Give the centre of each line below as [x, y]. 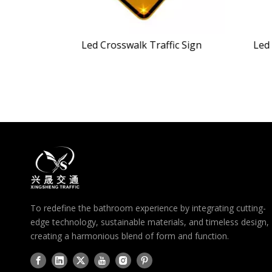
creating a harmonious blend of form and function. [130, 236]
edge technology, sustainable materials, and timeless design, [150, 222]
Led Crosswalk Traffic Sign [141, 45]
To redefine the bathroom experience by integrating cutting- [148, 208]
